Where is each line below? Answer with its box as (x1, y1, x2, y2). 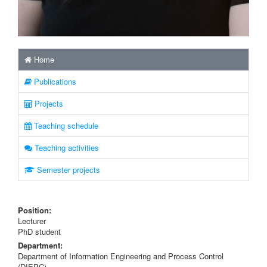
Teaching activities (32, 142, 99, 153)
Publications (32, 76, 76, 87)
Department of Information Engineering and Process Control (18, 250, 223, 262)
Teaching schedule (32, 120, 98, 131)
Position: (18, 204, 51, 216)
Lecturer (18, 215, 46, 226)
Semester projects (35, 164, 100, 175)
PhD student (18, 226, 61, 237)
